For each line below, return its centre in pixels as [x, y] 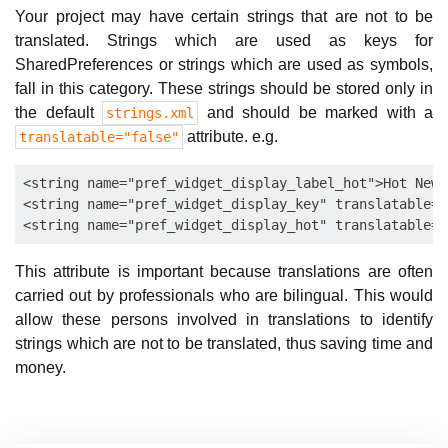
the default [58, 112]
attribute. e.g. [230, 136]
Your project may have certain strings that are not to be [224, 16]
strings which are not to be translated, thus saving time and [224, 343]
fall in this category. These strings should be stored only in [224, 88]
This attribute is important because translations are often [224, 271]
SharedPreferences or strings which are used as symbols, [224, 64]
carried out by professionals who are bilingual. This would [224, 295]
